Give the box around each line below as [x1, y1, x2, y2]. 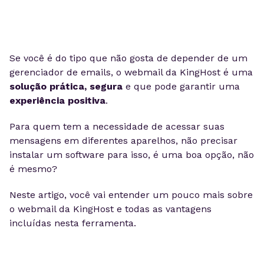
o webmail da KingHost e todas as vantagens [9, 203, 212, 214]
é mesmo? [9, 163, 57, 174]
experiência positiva [9, 95, 105, 106]
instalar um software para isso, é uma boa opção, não [9, 149, 254, 160]
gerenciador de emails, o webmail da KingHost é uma [9, 67, 253, 78]
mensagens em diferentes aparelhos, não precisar [9, 135, 237, 146]
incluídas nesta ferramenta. [9, 217, 136, 229]
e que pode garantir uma [123, 81, 240, 92]
